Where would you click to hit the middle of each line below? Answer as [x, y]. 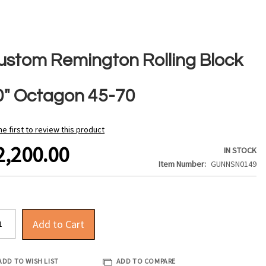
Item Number [182, 164]
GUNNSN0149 [234, 164]
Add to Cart [59, 224]
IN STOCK [240, 151]
